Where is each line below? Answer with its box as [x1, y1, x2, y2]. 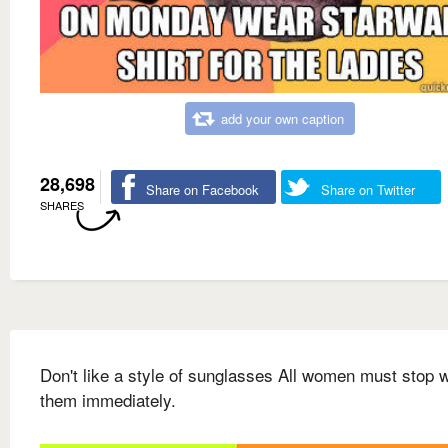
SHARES [40, 197, 84, 214]
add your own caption [221, 109, 344, 129]
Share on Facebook [146, 180, 259, 200]
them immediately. [40, 387, 176, 413]
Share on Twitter [321, 180, 415, 200]
